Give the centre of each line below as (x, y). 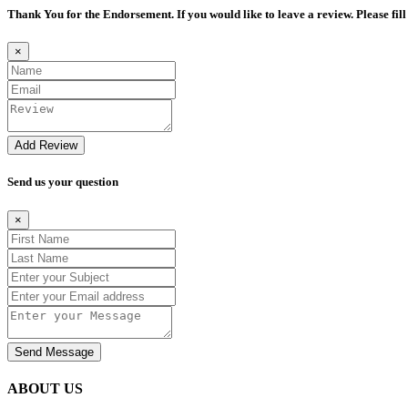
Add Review (46, 146)
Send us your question (63, 182)
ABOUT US (45, 388)
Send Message (54, 352)
